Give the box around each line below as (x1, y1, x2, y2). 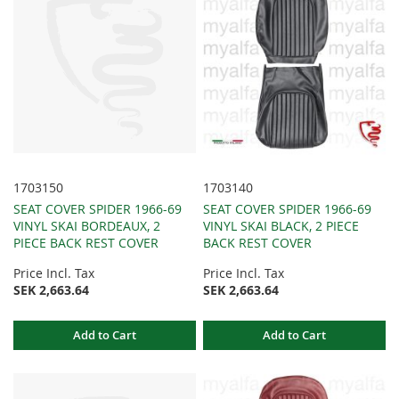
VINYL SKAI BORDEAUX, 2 (13, 217, 160, 235)
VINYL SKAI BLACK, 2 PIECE (203, 217, 360, 235)
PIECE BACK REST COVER (13, 234, 159, 252)
